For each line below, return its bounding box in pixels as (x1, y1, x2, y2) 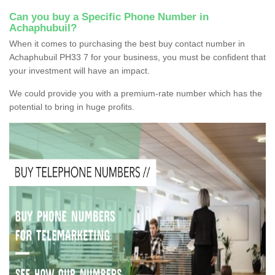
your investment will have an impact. (9, 65, 150, 76)
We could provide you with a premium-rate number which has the (9, 88, 262, 98)
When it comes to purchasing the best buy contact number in (9, 38, 245, 48)
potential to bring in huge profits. (9, 101, 134, 112)
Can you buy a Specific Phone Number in (9, 10, 209, 23)
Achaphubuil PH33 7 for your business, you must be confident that (9, 52, 266, 62)
